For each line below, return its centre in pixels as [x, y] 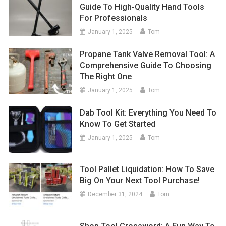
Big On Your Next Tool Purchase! [140, 181]
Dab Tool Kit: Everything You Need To [148, 112]
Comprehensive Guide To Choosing [146, 65]
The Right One [106, 76]
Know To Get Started [118, 124]
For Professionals [114, 18]
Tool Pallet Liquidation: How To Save [147, 169]
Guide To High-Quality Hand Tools [142, 7]
